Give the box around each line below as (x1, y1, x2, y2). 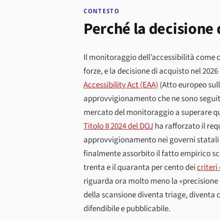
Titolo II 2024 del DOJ (83, 120, 153, 132)
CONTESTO (83, 7, 120, 15)
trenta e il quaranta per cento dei (83, 161, 197, 173)
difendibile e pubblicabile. (83, 202, 170, 215)
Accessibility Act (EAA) (83, 79, 158, 91)
